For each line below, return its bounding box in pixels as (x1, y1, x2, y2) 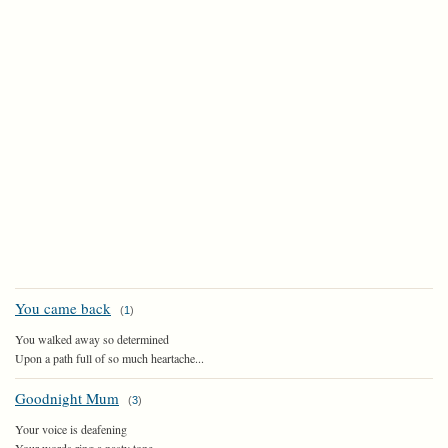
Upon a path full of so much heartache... (15, 350, 204, 366)
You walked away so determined (15, 331, 169, 347)
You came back (15, 298, 111, 318)
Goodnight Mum (15, 388, 119, 408)
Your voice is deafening (15, 421, 127, 437)
